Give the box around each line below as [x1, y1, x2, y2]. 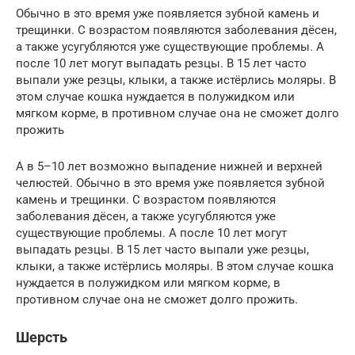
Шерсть [16, 328, 67, 345]
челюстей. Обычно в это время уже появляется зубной [16, 175, 325, 190]
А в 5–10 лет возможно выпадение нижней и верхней [16, 158, 323, 174]
